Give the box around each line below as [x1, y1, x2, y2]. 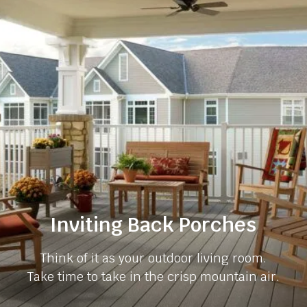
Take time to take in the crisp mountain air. [27, 268, 280, 284]
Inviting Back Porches [50, 212, 257, 238]
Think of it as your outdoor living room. [40, 249, 267, 266]
